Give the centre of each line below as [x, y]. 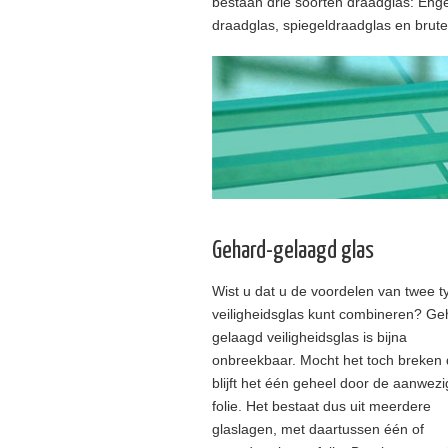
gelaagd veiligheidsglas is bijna [309, 336]
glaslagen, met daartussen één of [318, 428]
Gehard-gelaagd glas [293, 250]
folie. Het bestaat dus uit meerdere [321, 405]
